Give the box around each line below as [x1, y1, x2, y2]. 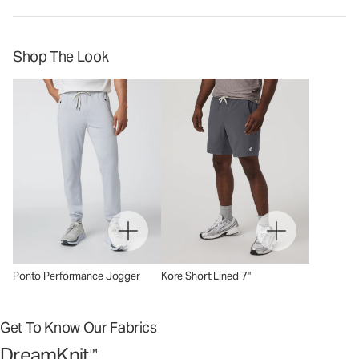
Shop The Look [13, 47, 109, 66]
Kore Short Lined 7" [160, 269, 251, 284]
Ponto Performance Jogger [13, 269, 140, 284]
